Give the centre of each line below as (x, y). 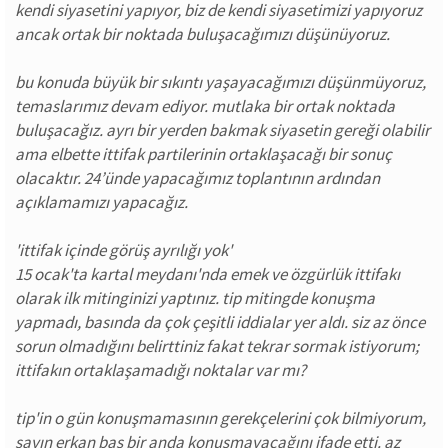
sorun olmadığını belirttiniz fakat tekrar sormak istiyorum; (217, 346)
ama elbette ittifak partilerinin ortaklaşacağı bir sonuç (203, 154)
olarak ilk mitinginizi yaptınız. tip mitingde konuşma (195, 298)
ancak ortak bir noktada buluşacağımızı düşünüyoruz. (202, 34)
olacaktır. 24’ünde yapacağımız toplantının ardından (197, 178)
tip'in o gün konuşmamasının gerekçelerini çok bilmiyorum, (220, 418)
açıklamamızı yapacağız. (101, 202)
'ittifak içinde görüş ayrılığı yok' (123, 250)
